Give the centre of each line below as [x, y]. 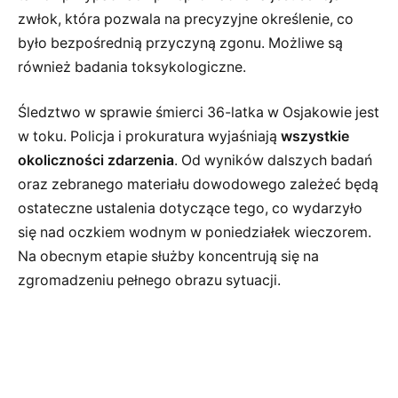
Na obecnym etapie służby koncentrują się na [168, 257]
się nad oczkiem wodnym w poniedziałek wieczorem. [195, 233]
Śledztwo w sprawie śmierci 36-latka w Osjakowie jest [199, 113]
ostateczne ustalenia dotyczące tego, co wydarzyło [190, 209]
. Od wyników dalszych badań [273, 161]
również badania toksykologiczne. [132, 67]
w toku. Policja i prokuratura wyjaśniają [149, 137]
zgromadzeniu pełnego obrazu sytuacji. [149, 281]
